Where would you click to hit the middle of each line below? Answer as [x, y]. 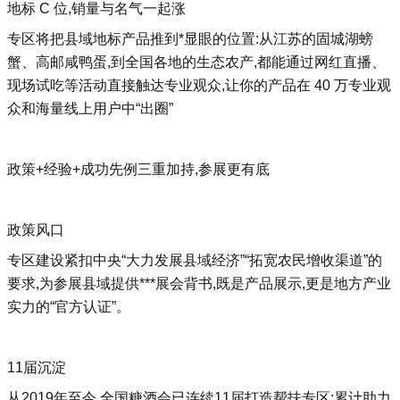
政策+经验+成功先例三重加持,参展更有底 [138, 169]
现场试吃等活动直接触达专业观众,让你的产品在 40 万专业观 [199, 85]
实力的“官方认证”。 [69, 307]
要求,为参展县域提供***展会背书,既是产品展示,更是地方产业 [199, 283]
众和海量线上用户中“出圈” [90, 108]
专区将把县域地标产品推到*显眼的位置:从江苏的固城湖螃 [190, 39]
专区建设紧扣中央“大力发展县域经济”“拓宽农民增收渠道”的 [195, 260]
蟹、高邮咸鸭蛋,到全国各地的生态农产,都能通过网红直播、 [196, 62]
